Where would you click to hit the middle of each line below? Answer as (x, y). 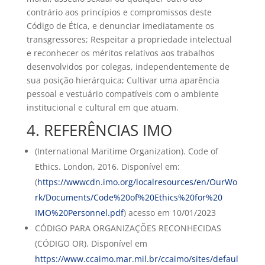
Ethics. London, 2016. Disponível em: (107, 166)
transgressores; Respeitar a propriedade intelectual (129, 39)
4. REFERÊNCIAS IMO (99, 130)
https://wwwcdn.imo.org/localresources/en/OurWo (137, 182)
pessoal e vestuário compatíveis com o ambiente (122, 93)
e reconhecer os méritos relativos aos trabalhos (120, 53)
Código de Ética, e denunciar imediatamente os (120, 25)
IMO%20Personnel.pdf (79, 212)
